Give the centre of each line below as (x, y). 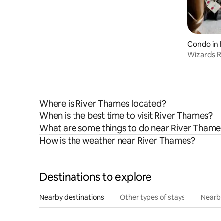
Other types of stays (152, 197)
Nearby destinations (72, 197)
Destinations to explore (96, 177)
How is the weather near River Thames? (117, 140)
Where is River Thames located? (103, 103)
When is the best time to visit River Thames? (126, 116)
